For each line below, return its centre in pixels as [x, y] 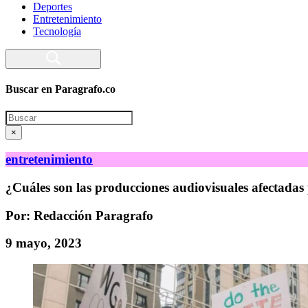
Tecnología [57, 31]
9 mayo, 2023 [44, 243]
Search [20, 115]
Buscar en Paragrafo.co [60, 89]
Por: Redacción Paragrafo [79, 215]
